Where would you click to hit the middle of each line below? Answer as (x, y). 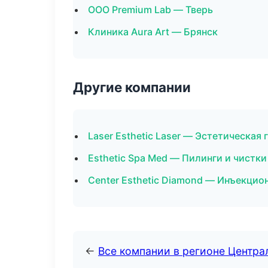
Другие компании (132, 87)
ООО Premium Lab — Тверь (150, 10)
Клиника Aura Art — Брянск (153, 32)
